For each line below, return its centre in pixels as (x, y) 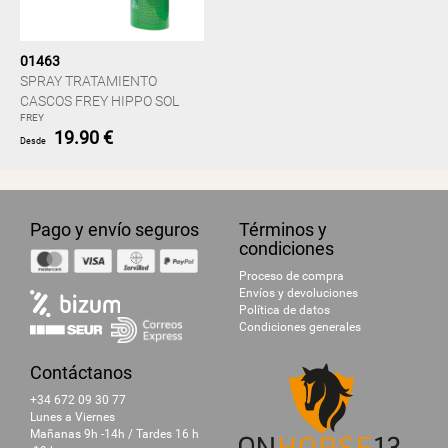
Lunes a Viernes (72, 417)
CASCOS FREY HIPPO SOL (99, 101)
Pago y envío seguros (114, 229)
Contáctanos (81, 373)
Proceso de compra (291, 276)
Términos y (283, 229)
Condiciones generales (300, 327)
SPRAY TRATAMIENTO (88, 81)
